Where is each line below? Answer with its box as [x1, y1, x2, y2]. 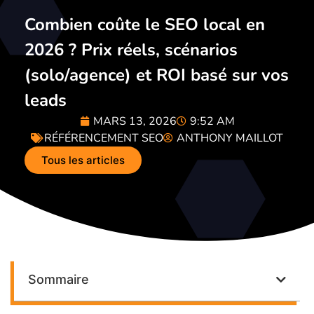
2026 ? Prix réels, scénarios [25, 39, 238, 62]
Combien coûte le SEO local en [25, 13, 265, 36]
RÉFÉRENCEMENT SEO [44, 130, 163, 146]
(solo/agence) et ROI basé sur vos [25, 64, 289, 87]
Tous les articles [41, 153, 125, 168]
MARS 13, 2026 [93, 114, 177, 130]
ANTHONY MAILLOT [177, 130, 283, 146]
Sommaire [28, 272, 89, 287]
